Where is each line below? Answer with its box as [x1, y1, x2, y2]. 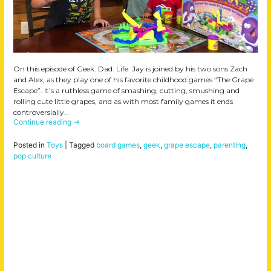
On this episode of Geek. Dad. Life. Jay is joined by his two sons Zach [13, 64, 247, 73]
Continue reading [13, 117, 73, 126]
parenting [214, 140, 246, 149]
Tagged [69, 140, 96, 149]
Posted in [13, 140, 47, 149]
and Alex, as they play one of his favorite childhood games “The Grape [13, 74, 253, 84]
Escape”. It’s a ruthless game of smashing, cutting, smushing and [13, 85, 240, 95]
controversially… [13, 107, 69, 117]
